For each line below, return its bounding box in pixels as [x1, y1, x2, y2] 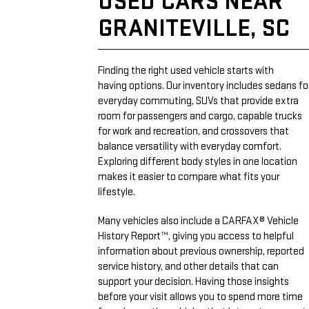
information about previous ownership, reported [98, 245, 304, 258]
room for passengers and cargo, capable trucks [98, 110, 302, 123]
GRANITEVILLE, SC [98, 14, 290, 43]
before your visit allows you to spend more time [98, 290, 303, 303]
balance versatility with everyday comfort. [98, 140, 281, 153]
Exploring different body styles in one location [98, 155, 297, 168]
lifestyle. [98, 186, 135, 199]
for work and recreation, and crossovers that [98, 125, 289, 138]
